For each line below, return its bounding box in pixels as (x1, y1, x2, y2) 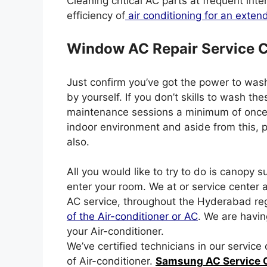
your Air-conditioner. (67, 225, 164, 237)
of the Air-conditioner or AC (67, 210, 198, 222)
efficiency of (67, 9, 125, 21)
